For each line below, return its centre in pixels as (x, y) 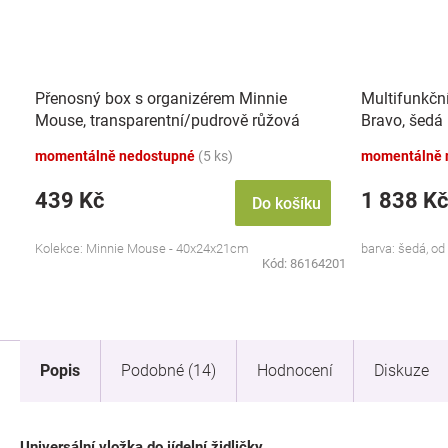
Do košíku (286, 203)
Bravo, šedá (402, 120)
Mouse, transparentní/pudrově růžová (167, 120)
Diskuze (401, 370)
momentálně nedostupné (116, 156)
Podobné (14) (168, 370)
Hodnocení (295, 370)
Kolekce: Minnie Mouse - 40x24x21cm (142, 248)
